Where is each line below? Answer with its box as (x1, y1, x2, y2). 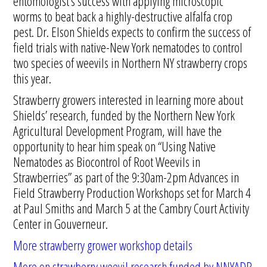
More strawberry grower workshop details (13, 236, 193, 254)
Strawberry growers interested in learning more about (13, 91, 244, 108)
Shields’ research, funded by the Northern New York (13, 106, 235, 124)
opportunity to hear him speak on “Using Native (13, 137, 216, 155)
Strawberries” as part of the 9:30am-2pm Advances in (13, 168, 240, 186)
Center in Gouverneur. (13, 215, 108, 232)
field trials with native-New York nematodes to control (13, 38, 243, 56)
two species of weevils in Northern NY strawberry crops (13, 54, 248, 72)
